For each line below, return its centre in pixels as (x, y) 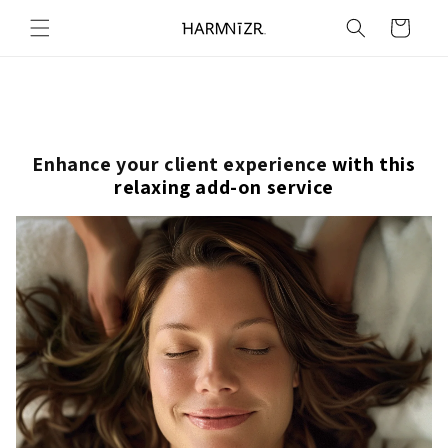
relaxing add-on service (224, 187)
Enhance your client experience (180, 164)
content (57, 31)
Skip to (54, 13)
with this (371, 164)
